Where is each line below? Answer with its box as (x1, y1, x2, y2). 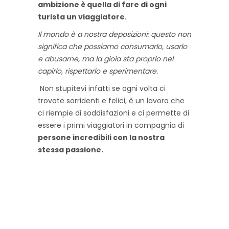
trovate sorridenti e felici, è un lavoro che (38, 96, 185, 106)
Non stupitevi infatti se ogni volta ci (40, 83, 166, 94)
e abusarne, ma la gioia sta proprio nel (38, 54, 173, 64)
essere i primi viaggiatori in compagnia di (38, 120, 184, 131)
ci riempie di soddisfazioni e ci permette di (38, 108, 189, 119)
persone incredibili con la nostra (38, 132, 165, 143)
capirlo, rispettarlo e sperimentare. (38, 66, 158, 77)
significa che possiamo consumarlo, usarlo (38, 41, 187, 52)
